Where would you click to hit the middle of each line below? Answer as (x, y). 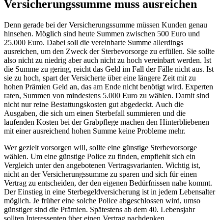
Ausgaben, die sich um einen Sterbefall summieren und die (95, 113)
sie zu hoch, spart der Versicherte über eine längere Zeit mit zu (100, 78)
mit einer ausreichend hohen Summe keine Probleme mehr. (95, 131)
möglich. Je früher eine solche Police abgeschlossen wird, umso (102, 201)
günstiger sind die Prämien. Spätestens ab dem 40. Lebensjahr (99, 210)
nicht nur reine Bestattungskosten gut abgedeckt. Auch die (94, 105)
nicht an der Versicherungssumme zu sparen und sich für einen (100, 174)
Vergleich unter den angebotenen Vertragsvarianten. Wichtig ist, (102, 165)
